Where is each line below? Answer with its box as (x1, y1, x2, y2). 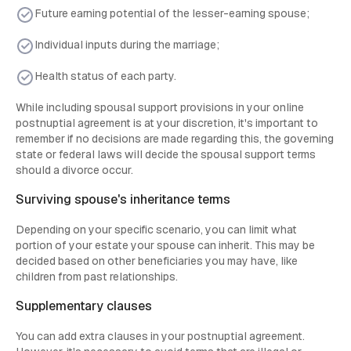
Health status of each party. (34, 69, 176, 84)
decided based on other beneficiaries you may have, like (16, 254, 298, 269)
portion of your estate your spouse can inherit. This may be (16, 238, 315, 253)
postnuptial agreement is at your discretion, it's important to (16, 116, 318, 131)
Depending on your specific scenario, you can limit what (16, 223, 297, 237)
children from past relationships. (16, 270, 178, 284)
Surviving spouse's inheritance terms (16, 191, 231, 208)
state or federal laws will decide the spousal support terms (16, 147, 316, 162)
